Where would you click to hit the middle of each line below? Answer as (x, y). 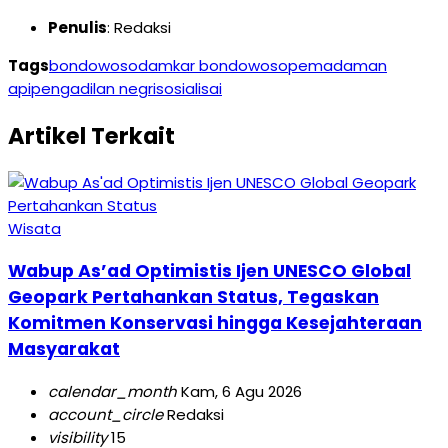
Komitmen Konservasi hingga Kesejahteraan (215, 322)
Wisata (34, 229)
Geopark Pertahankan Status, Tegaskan (193, 296)
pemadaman (337, 66)
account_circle (105, 414)
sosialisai (189, 89)
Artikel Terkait (91, 135)
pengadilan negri (93, 89)
